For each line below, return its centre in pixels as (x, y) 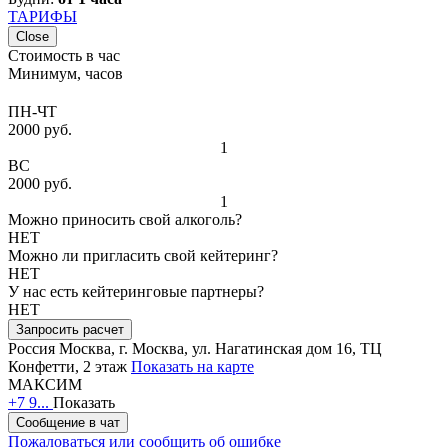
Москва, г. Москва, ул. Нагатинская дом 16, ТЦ (220, 349)
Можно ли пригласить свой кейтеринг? (143, 256)
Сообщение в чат (68, 423)
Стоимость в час (64, 56)
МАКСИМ (45, 385)
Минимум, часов (65, 74)
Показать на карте (192, 367)
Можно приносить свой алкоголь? (125, 220)
